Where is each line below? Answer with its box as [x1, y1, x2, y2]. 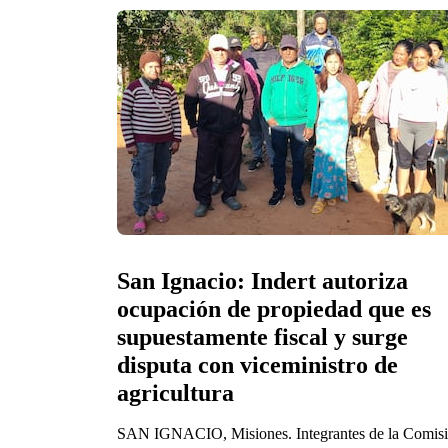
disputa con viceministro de [117, 351, 398, 378]
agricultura [117, 379, 234, 406]
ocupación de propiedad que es [117, 295, 431, 322]
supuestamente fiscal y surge [117, 323, 408, 350]
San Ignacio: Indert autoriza [117, 267, 408, 294]
